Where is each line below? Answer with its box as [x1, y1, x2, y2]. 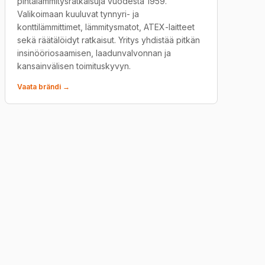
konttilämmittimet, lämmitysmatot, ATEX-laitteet [17, 22, 195, 32]
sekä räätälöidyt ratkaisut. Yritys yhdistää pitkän [17, 35, 200, 45]
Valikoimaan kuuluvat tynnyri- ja [17, 9, 139, 19]
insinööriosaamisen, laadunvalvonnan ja [17, 48, 171, 58]
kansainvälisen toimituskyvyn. [17, 61, 131, 71]
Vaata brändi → [17, 82, 70, 91]
